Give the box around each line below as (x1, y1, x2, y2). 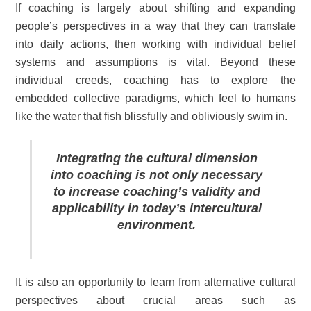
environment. (117, 217, 196, 232)
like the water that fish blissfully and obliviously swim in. (15, 110, 288, 122)
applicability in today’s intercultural (51, 201, 262, 215)
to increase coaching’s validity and (53, 184, 260, 199)
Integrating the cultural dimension (56, 151, 258, 165)
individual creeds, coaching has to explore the (15, 74, 296, 86)
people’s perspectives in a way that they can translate (15, 19, 296, 32)
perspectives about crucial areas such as (15, 294, 296, 306)
